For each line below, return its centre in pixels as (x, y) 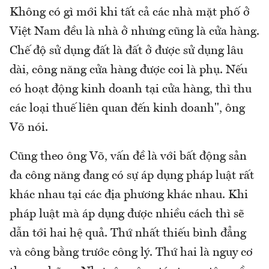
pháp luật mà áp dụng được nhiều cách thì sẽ (127, 214)
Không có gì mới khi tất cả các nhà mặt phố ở (130, 12)
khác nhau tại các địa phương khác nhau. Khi (129, 195)
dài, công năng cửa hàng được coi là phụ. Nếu (128, 70)
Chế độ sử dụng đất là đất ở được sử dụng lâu (126, 51)
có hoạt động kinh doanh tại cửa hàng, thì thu (131, 89)
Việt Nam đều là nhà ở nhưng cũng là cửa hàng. (134, 32)
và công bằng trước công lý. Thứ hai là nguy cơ (131, 252)
